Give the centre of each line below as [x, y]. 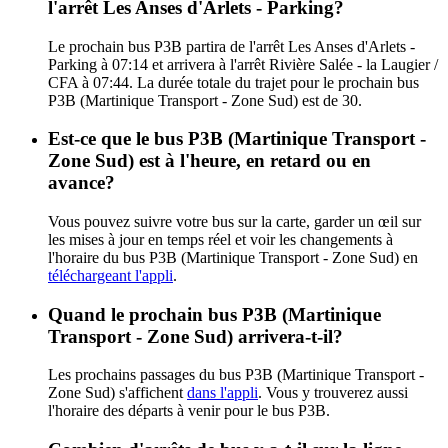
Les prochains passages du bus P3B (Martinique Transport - [236, 375]
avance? [81, 183]
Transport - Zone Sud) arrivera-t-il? [195, 336]
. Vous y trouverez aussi [333, 393]
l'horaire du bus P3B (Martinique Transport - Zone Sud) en [233, 257]
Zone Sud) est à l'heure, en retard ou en [209, 161]
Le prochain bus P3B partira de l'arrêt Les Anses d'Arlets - [231, 46]
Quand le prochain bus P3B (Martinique [214, 314]
